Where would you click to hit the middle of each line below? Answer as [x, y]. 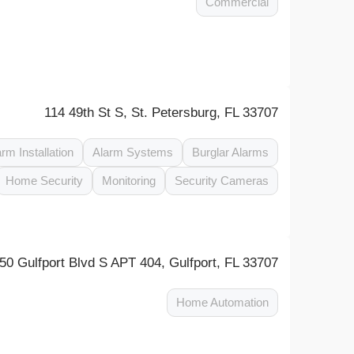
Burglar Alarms [231, 152]
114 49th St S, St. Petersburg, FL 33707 [162, 113]
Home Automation [223, 302]
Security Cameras [222, 181]
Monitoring [129, 181]
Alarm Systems [133, 152]
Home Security [45, 181]
